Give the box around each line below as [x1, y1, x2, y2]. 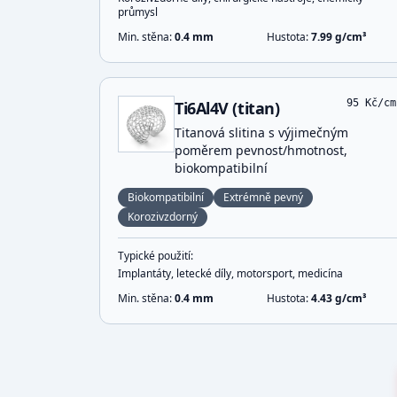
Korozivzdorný [128, 209, 198, 224]
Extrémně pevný [223, 190, 303, 205]
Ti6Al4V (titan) [175, 97, 280, 119]
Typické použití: [118, 248, 193, 263]
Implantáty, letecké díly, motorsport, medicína [118, 266, 343, 281]
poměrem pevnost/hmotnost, [175, 142, 347, 159]
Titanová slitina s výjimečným [175, 124, 348, 141]
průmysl [118, 4, 158, 19]
